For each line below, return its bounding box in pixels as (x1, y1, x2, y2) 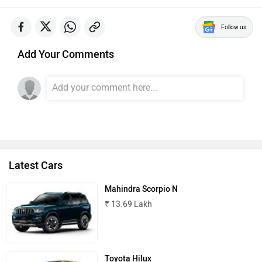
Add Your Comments (18, 47, 114, 61)
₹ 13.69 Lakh (105, 199, 153, 209)
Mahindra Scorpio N (105, 184, 178, 194)
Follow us (221, 23, 246, 31)
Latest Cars (9, 158, 63, 172)
